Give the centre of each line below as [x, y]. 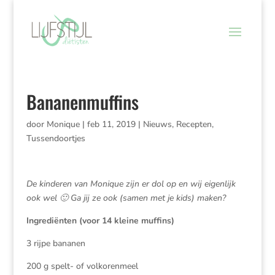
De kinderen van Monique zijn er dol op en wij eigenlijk [131, 184]
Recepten [194, 124]
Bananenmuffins [82, 102]
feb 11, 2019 [111, 124]
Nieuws [157, 124]
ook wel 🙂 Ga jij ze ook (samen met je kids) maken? [126, 198]
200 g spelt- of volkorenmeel [82, 266]
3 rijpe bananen [56, 243]
